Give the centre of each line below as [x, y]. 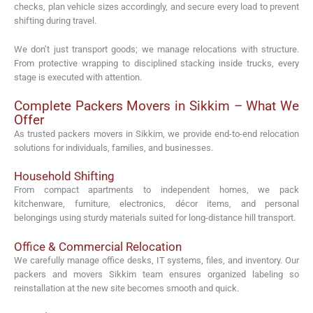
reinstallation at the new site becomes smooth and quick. [126, 289]
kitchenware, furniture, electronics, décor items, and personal [156, 204]
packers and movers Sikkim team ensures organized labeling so [156, 275]
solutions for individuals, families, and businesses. [114, 147]
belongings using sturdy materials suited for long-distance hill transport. [155, 218]
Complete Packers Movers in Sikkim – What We [156, 105]
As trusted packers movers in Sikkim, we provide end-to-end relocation [156, 133]
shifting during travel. [55, 21]
